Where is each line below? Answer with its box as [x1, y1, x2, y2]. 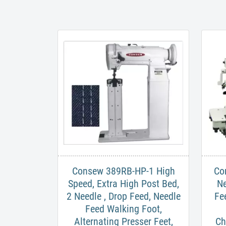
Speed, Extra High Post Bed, [68, 178, 179, 190]
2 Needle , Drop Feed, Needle [66, 190, 181, 203]
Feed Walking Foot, [85, 203, 162, 215]
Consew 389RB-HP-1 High [72, 165, 175, 178]
